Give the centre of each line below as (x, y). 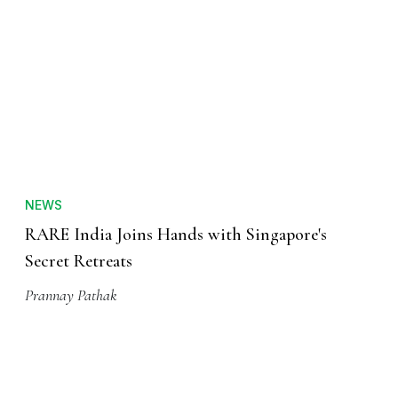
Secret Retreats (79, 262)
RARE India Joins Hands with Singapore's (176, 235)
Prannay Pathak (71, 295)
